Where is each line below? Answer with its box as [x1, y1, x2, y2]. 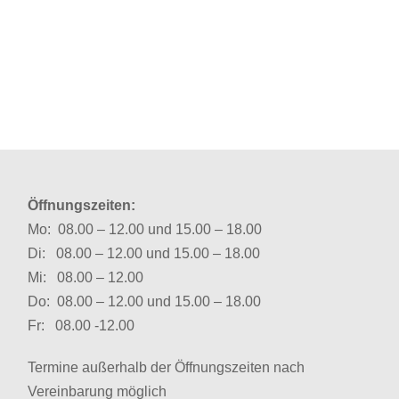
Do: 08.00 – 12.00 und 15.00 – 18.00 [27, 294, 261, 310]
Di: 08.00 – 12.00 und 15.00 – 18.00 [27, 246, 260, 262]
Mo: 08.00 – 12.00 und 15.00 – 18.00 [27, 222, 262, 238]
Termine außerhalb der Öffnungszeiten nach [27, 360, 305, 376]
